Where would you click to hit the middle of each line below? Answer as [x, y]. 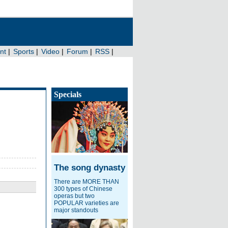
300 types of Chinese [83, 189]
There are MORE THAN [87, 182]
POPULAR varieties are [87, 203]
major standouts [76, 210]
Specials [68, 94]
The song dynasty [90, 168]
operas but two [74, 196]
